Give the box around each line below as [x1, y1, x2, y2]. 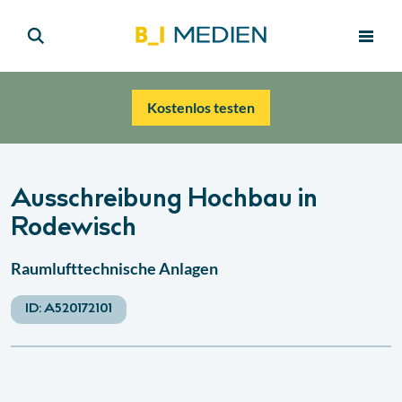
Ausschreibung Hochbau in [11, 184, 318, 217]
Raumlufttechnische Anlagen [11, 258, 218, 278]
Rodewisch [11, 213, 136, 246]
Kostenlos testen [147, 99, 255, 116]
